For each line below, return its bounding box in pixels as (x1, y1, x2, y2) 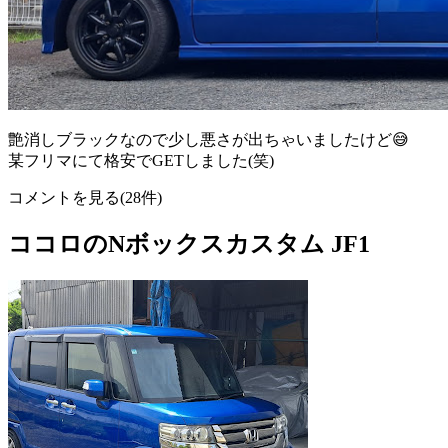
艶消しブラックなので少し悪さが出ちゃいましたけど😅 (8, 130, 409, 148)
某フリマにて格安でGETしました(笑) (8, 151, 274, 169)
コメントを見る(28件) (8, 188, 162, 206)
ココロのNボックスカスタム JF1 (8, 231, 370, 258)
